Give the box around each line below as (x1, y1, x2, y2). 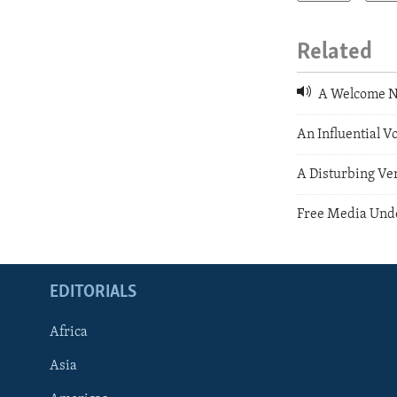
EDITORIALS (50, 284, 136, 302)
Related (297, 41, 373, 66)
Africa (50, 325, 88, 340)
